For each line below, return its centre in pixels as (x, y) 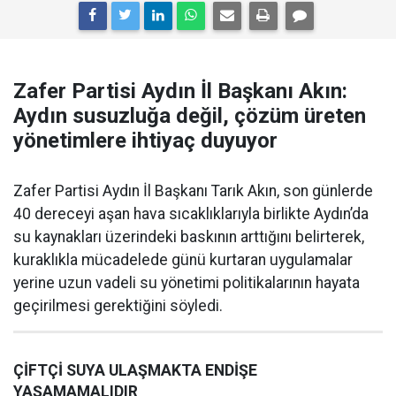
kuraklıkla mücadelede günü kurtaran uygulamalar (183, 260)
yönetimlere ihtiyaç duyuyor (145, 141)
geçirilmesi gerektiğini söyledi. (118, 306)
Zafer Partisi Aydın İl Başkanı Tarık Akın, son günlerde (193, 191)
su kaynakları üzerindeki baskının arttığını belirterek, (189, 237)
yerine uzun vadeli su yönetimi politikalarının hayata (187, 283)
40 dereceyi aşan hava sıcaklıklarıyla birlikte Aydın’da (191, 214)
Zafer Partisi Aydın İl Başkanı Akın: (180, 91)
